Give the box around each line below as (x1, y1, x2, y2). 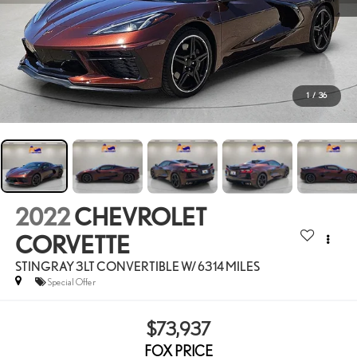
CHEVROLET (73, 202, 206, 231)
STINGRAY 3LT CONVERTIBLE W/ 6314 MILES (14, 258, 260, 274)
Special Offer (47, 276, 96, 287)
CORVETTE (14, 229, 130, 259)
